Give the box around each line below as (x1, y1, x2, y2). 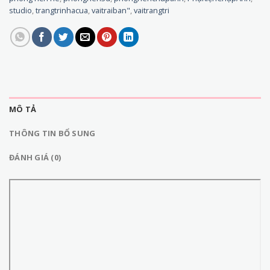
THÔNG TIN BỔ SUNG (9, 127, 96, 139)
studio (9, 4, 32, 16)
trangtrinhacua (36, 4, 88, 16)
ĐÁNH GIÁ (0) (9, 151, 61, 163)
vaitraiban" (92, 4, 130, 16)
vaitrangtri (134, 4, 169, 16)
